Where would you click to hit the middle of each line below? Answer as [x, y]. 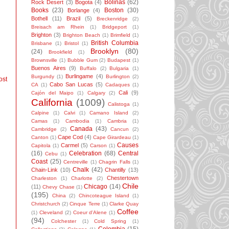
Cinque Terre [85, 204]
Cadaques [118, 85]
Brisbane [42, 43]
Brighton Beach [82, 35]
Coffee [128, 212]
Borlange [78, 10]
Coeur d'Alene [90, 213]
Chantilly [116, 170]
